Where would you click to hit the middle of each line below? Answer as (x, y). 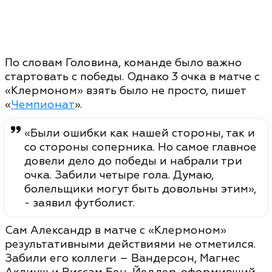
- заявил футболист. (80, 203)
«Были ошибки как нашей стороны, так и (140, 134)
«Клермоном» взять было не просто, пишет (125, 91)
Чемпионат (43, 105)
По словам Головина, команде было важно (123, 63)
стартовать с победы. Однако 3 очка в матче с (132, 77)
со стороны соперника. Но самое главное (140, 148)
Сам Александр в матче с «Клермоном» (116, 231)
